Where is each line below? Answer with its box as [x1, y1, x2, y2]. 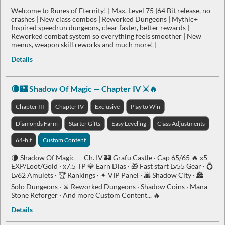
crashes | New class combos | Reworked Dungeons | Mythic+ [11, 15, 198, 24]
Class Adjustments [157, 120, 205, 128]
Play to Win [131, 103, 160, 111]
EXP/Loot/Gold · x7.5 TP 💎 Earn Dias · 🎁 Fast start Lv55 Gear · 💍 [11, 162, 213, 171]
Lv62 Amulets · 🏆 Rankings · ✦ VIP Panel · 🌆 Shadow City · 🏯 [11, 171, 203, 180]
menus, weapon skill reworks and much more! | [11, 40, 157, 49]
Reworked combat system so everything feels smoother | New [11, 32, 201, 41]
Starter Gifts [69, 120, 100, 128]
